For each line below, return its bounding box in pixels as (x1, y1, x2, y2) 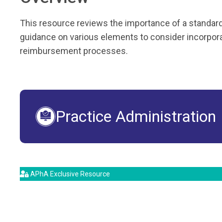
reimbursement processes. (20, 45, 128, 56)
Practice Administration (55, 107, 216, 126)
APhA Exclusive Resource (29, 169, 110, 178)
